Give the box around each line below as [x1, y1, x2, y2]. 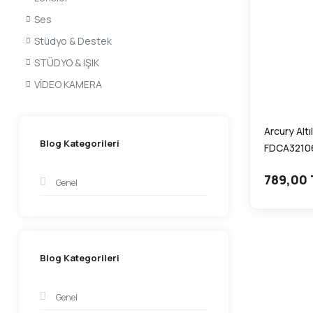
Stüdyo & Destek [34, 34, 112, 48]
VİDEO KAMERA [34, 78, 102, 91]
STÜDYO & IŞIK [34, 56, 99, 69]
